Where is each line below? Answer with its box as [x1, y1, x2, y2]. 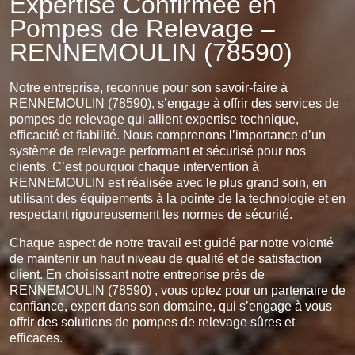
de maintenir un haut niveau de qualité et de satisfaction [10, 251, 322, 265]
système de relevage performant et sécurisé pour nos [10, 143, 306, 158]
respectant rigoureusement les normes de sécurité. [10, 207, 292, 221]
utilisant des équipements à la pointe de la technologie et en [10, 191, 345, 205]
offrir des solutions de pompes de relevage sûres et [10, 315, 295, 329]
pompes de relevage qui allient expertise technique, [10, 112, 299, 126]
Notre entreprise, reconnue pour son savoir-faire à [10, 80, 288, 94]
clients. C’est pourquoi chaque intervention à [10, 159, 259, 174]
